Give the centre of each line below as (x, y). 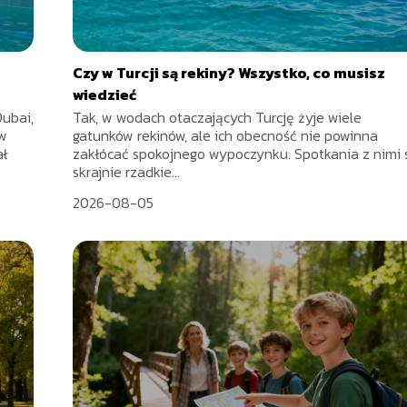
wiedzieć (105, 95)
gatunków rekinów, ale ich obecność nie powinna (226, 136)
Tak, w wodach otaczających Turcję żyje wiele (218, 118)
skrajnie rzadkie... (127, 172)
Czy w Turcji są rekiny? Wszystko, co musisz (229, 73)
